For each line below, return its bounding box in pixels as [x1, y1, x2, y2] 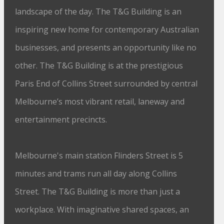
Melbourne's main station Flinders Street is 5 [15, 150, 183, 161]
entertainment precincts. [15, 114, 107, 125]
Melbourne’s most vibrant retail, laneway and [15, 96, 185, 107]
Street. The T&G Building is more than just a [15, 186, 180, 197]
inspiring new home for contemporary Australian [15, 24, 199, 35]
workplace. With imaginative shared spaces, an [15, 204, 189, 215]
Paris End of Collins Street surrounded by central [15, 78, 198, 89]
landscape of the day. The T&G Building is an [15, 6, 182, 17]
